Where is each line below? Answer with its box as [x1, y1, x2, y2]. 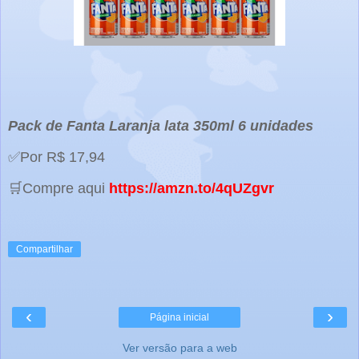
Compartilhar [16, 244, 73, 256]
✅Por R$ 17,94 [8, 148, 105, 165]
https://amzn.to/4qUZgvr [109, 179, 274, 196]
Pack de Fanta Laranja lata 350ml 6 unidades [8, 118, 313, 135]
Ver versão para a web [122, 341, 237, 355]
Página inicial [150, 312, 209, 324]
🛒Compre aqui [8, 179, 109, 196]
